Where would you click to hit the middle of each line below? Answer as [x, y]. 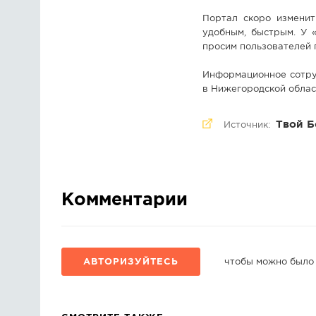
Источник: [248, 126]
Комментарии [124, 201]
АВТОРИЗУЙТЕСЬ [131, 262]
